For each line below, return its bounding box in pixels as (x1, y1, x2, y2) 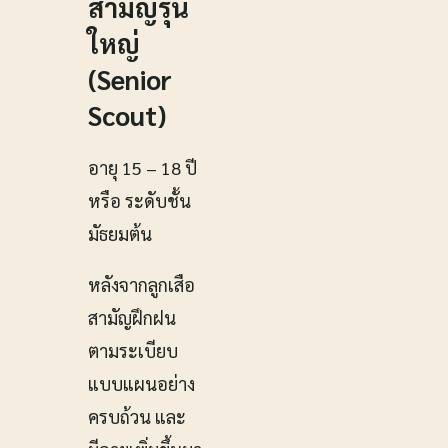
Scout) (88, 98, 166, 133)
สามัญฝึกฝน (88, 306, 176, 330)
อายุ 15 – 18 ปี (88, 156, 197, 180)
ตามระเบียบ (88, 339, 178, 363)
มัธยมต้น (88, 222, 152, 246)
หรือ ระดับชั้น (88, 189, 191, 213)
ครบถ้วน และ (88, 405, 186, 429)
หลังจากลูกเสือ (88, 273, 195, 297)
